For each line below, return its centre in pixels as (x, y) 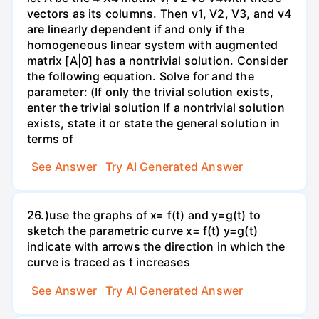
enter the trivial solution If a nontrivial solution (156, 107)
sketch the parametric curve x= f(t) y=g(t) (142, 231)
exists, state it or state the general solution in (154, 123)
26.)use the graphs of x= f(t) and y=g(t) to (144, 215)
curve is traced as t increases (109, 262)
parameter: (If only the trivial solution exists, (151, 91)
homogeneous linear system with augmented (153, 45)
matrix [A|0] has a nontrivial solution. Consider (158, 60)
